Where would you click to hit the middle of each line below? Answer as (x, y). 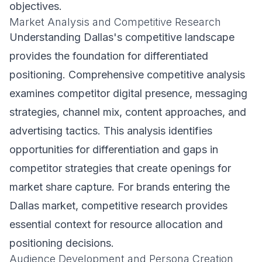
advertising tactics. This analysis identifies (111, 131)
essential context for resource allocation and (116, 224)
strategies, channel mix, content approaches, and (128, 112)
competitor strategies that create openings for (120, 168)
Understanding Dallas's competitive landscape (122, 37)
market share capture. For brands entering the (120, 187)
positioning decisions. (62, 243)
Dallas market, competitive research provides (118, 206)
